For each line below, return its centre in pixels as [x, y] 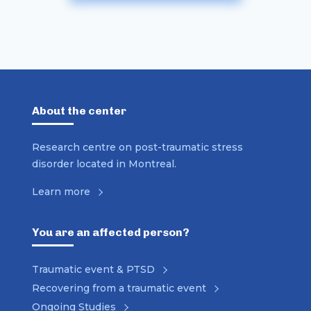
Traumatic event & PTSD [93, 269]
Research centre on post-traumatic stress [137, 147]
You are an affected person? [111, 232]
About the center [79, 111]
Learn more [61, 192]
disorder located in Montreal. [104, 164]
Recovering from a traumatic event [119, 288]
